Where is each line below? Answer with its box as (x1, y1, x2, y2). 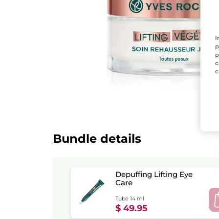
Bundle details (53, 131, 141, 146)
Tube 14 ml (115, 195, 145, 202)
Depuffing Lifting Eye (115, 169, 193, 179)
